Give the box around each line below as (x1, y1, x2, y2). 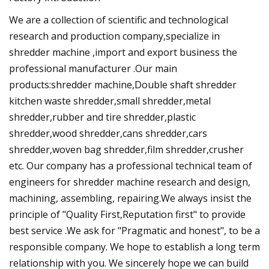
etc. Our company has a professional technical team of (9, 159, 252, 172)
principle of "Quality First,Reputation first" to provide (9, 207, 246, 221)
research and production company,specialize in (9, 29, 220, 43)
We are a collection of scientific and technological (9, 13, 228, 26)
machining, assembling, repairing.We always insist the (9, 191, 252, 205)
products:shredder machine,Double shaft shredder (9, 77, 237, 91)
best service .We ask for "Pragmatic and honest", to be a (9, 223, 260, 237)
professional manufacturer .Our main (9, 61, 177, 75)
